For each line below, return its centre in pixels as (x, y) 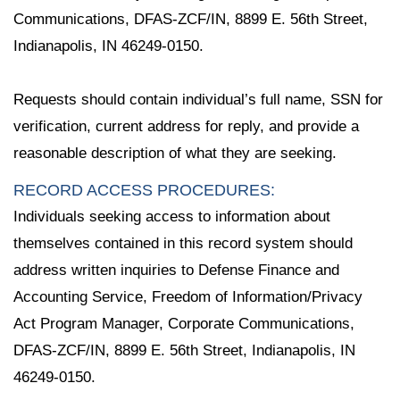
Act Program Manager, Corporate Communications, (184, 324)
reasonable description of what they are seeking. (175, 154)
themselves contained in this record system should (183, 244)
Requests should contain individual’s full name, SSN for (198, 100)
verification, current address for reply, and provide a (186, 127)
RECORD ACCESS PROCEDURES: (144, 191)
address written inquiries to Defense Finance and (176, 271)
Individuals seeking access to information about (172, 217)
